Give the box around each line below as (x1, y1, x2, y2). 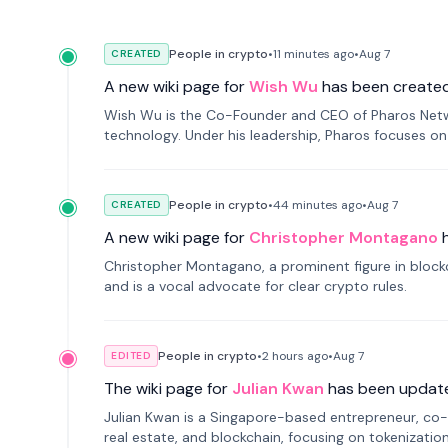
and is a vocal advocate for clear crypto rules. (104, 277, 407, 295)
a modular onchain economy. (104, 146, 296, 164)
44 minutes (272, 197, 338, 213)
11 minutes (272, 46, 330, 62)
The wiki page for (104, 378, 228, 399)
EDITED (111, 349, 151, 362)
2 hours (262, 348, 304, 364)
